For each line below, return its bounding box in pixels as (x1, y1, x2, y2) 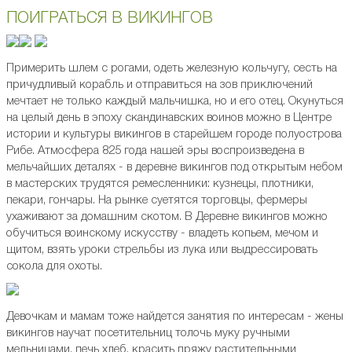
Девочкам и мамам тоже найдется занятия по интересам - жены (6, 311, 343, 322)
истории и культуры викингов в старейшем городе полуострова (6, 129, 342, 140)
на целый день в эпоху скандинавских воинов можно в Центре (6, 112, 332, 123)
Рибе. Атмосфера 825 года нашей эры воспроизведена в (6, 145, 304, 156)
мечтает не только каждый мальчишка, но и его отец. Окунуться (6, 96, 343, 107)
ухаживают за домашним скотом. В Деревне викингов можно (6, 211, 328, 222)
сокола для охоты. (6, 261, 105, 272)
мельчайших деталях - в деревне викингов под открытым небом (6, 162, 343, 173)
